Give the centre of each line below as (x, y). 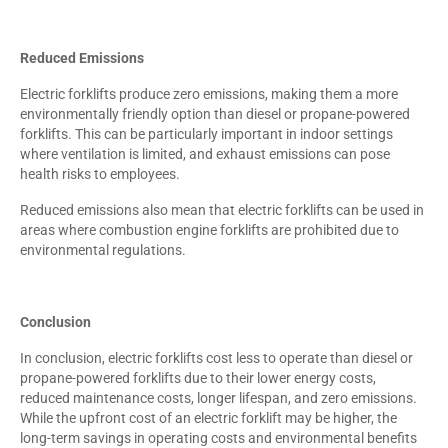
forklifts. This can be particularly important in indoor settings (206, 133)
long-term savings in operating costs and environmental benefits (218, 437)
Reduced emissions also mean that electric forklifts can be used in (222, 209)
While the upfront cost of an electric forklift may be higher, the (208, 417)
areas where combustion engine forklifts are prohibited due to (209, 229)
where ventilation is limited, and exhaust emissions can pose (205, 153)
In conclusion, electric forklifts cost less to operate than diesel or (216, 357)
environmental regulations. (103, 249)
